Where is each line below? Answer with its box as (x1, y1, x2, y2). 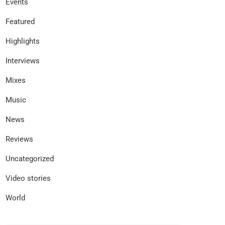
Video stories (6, 174, 51, 183)
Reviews (6, 135, 33, 144)
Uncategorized (6, 154, 54, 164)
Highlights (6, 37, 40, 46)
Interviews (6, 56, 40, 66)
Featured (6, 17, 35, 27)
